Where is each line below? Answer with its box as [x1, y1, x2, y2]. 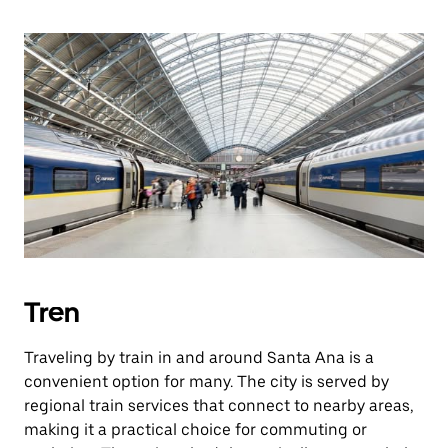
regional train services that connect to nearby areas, [24, 396, 414, 415]
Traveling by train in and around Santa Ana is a [24, 348, 374, 367]
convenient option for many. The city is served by [24, 372, 389, 391]
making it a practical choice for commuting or [24, 420, 367, 439]
